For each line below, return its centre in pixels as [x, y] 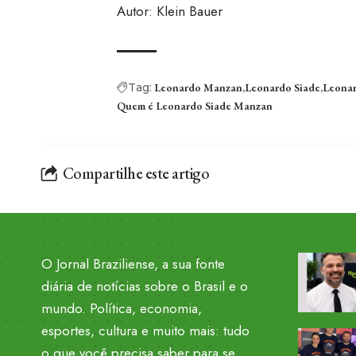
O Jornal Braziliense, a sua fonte [133, 264]
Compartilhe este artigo [135, 173]
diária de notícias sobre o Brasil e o [145, 286]
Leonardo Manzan [198, 87]
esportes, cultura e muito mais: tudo [145, 331]
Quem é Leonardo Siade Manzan [194, 106]
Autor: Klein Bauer [169, 11]
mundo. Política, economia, [122, 308]
